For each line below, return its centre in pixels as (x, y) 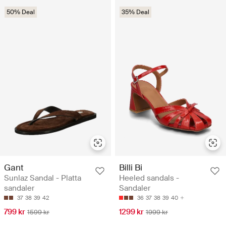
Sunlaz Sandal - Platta (43, 178)
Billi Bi (131, 168)
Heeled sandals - (149, 178)
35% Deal (135, 12)
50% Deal (21, 12)
